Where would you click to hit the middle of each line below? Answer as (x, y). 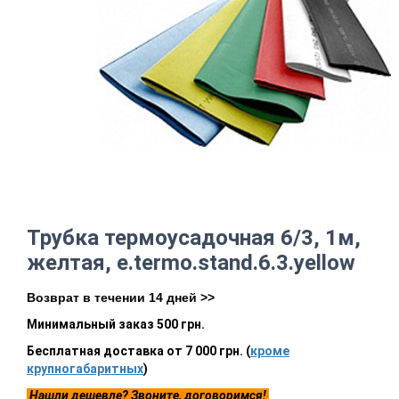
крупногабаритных (85, 369)
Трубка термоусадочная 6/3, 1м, (194, 238)
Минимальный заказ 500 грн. (116, 324)
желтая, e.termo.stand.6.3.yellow (191, 263)
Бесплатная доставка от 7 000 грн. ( (138, 351)
